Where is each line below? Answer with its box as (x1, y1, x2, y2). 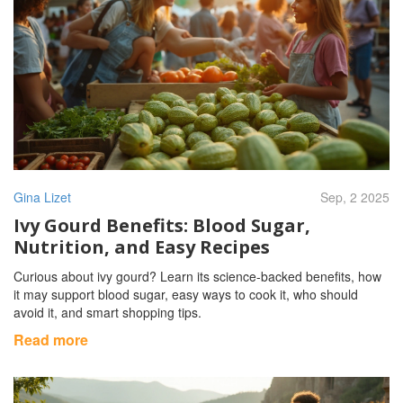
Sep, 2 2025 (320, 188, 390, 207)
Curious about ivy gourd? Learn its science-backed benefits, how (13, 267, 381, 286)
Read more (13, 329, 88, 351)
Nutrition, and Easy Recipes (13, 235, 270, 260)
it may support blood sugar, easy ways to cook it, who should (13, 285, 358, 304)
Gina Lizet (13, 188, 71, 207)
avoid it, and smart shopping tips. (13, 303, 201, 322)
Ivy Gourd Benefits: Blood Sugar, (13, 213, 310, 238)
